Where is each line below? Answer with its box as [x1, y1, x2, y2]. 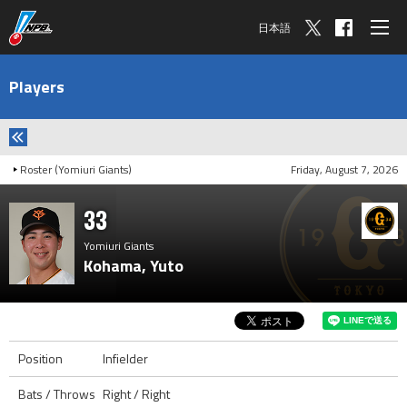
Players [9, 74, 65, 99]
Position [18, 349, 63, 368]
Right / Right [103, 384, 170, 403]
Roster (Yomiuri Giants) [20, 161, 132, 178]
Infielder [103, 349, 148, 368]
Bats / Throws [18, 384, 95, 403]
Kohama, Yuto [84, 253, 184, 278]
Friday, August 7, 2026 [291, 161, 398, 178]
